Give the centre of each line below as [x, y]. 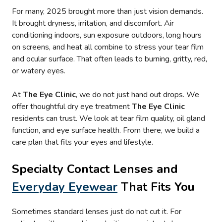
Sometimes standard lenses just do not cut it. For [97, 212]
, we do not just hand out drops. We [138, 95]
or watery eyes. [40, 71]
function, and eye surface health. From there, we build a [106, 131]
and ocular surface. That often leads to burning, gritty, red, [110, 59]
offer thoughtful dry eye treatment [72, 107]
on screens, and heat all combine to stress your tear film [108, 47]
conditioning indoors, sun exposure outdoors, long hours [107, 35]
